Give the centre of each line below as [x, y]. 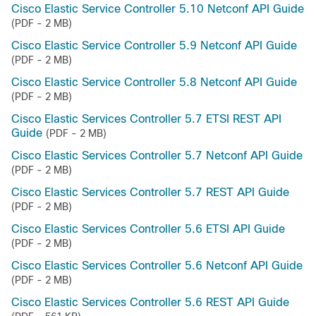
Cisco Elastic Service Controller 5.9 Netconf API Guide [154, 45]
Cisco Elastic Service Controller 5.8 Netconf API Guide [154, 82]
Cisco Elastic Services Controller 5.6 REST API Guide [150, 302]
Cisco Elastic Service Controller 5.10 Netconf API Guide [158, 9]
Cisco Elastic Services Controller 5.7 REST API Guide [150, 192]
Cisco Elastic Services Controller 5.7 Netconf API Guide [157, 156]
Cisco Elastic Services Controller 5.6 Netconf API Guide [157, 266]
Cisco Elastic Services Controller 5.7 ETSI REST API [146, 119]
